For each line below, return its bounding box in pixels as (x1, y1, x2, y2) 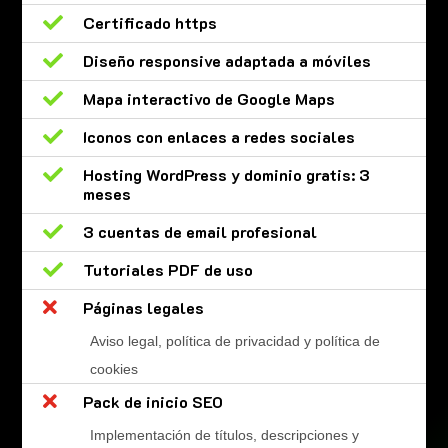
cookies (89, 361, 138, 378)
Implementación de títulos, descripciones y (89, 427, 359, 444)
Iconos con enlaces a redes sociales (82, 126, 355, 148)
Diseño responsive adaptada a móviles (82, 50, 371, 72)
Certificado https (82, 12, 217, 34)
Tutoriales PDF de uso (82, 259, 253, 281)
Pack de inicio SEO (82, 391, 223, 413)
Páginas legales (82, 297, 204, 319)
